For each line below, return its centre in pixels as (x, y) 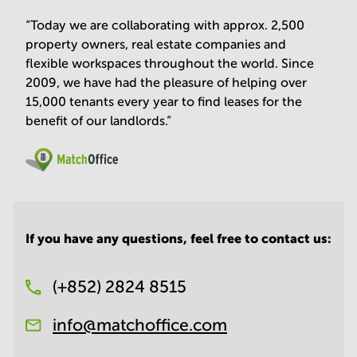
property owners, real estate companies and (156, 45)
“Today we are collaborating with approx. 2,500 (165, 25)
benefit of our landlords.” (98, 121)
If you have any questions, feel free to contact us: (178, 239)
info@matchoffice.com (140, 326)
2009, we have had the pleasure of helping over (166, 83)
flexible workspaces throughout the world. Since (170, 64)
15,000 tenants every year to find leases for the (164, 102)
